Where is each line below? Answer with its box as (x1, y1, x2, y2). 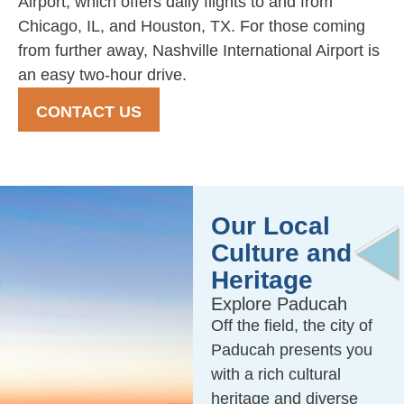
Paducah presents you (210, 340, 372, 359)
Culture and (210, 238, 352, 267)
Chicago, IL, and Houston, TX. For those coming (18, 16, 365, 35)
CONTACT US (36, 102, 142, 121)
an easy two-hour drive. (18, 65, 187, 84)
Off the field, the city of (210, 316, 372, 335)
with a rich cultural (210, 364, 341, 383)
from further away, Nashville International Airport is (18, 41, 380, 60)
